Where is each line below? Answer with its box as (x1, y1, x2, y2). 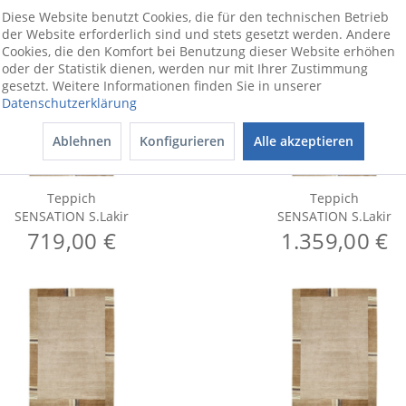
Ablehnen (52, 131, 111, 150)
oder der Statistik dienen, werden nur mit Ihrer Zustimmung (2, 59, 368, 77)
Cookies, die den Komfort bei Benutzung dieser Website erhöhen (2, 42, 395, 60)
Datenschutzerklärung (2, 93, 137, 111)
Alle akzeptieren (253, 131, 353, 150)
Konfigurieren (139, 131, 225, 150)
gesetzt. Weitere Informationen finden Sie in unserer (2, 76, 322, 94)
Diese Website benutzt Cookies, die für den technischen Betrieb (2, 7, 389, 25)
